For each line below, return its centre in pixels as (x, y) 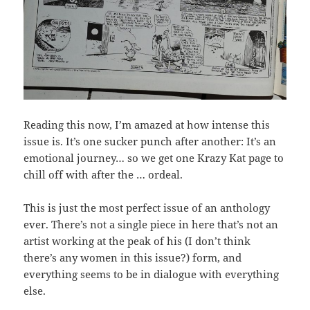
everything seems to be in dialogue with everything (152, 274)
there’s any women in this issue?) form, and (133, 257)
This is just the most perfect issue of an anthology (147, 207)
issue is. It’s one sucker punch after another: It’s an (150, 141)
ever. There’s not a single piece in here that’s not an (151, 224)
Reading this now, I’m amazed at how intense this (147, 124)
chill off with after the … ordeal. (103, 174)
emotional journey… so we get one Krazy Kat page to (154, 157)
